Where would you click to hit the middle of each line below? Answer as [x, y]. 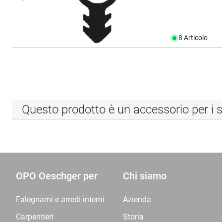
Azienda [137, 199]
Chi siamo [145, 176]
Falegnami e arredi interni [60, 199]
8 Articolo [193, 38]
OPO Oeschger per [57, 176]
